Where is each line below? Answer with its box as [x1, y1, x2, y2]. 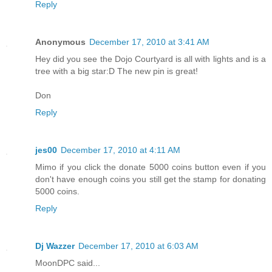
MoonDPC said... [35, 257, 100, 268]
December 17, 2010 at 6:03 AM [78, 240, 199, 251]
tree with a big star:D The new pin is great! [35, 66, 198, 76]
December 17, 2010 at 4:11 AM [61, 144, 180, 155]
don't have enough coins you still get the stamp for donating [35, 174, 266, 184]
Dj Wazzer [35, 240, 75, 251]
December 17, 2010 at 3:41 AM [89, 36, 209, 47]
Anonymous [35, 36, 86, 47]
